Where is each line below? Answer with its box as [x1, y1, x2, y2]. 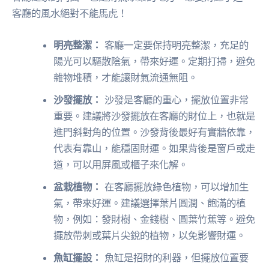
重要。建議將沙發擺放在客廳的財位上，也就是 [53, 110, 256, 122]
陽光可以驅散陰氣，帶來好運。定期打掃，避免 [53, 55, 256, 68]
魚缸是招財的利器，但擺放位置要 [101, 252, 249, 264]
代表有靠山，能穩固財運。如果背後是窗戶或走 [53, 142, 256, 155]
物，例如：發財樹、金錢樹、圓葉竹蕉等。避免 [53, 213, 256, 226]
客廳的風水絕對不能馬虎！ [12, 7, 127, 20]
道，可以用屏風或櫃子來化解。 [53, 159, 189, 171]
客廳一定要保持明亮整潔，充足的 [101, 39, 249, 52]
